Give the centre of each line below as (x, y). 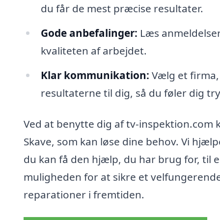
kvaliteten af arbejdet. (94, 50)
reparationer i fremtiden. (84, 195)
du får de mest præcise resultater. (122, 8)
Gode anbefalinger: (89, 33)
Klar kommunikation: (95, 75)
